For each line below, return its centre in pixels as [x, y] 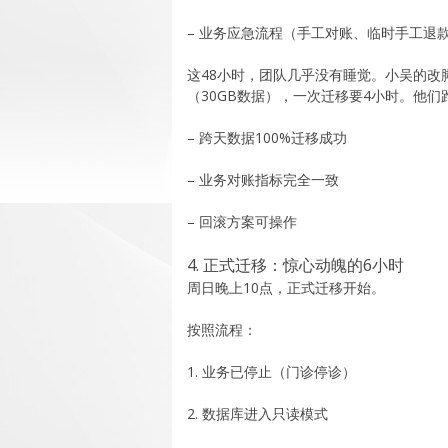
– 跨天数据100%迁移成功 [267, 137]
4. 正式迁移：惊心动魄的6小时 [295, 264]
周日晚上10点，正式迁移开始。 [286, 287]
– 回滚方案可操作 [242, 221]
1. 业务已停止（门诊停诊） [271, 371]
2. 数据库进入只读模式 [257, 413]
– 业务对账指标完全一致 [263, 179]
